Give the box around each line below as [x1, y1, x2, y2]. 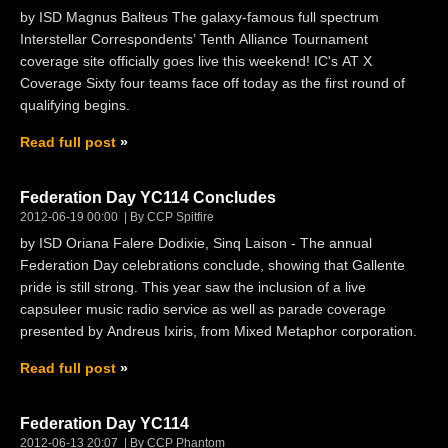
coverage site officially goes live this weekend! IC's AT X [20, 52, 372, 69]
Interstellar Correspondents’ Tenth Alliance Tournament [20, 30, 368, 47]
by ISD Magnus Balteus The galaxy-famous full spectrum [20, 8, 379, 25]
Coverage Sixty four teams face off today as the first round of [20, 74, 405, 91]
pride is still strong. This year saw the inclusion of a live [20, 278, 366, 295]
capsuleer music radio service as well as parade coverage [20, 300, 386, 317]
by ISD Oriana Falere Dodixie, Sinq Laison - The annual [20, 234, 372, 251]
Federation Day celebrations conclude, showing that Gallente [20, 256, 405, 273]
